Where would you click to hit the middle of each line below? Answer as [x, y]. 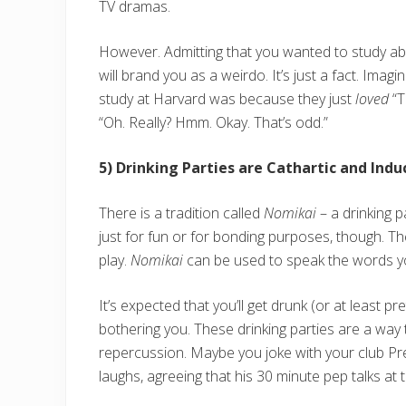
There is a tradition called [181, 213]
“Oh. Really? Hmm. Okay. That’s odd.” [213, 122]
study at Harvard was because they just [227, 98]
